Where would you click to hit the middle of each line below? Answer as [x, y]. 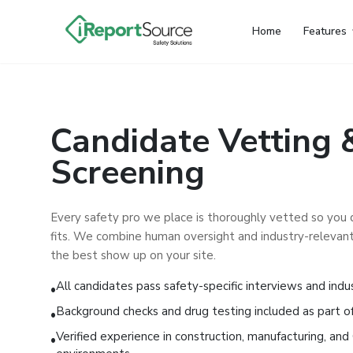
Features [325, 31]
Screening [128, 173]
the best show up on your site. [133, 255]
